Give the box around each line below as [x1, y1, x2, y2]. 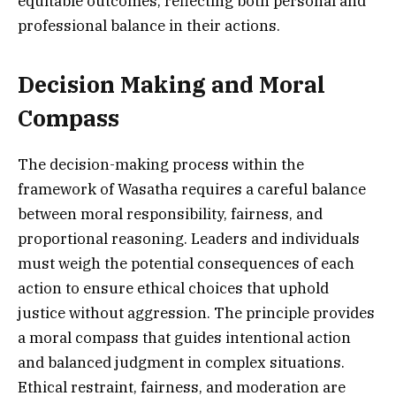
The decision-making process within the [18, 155, 304, 175]
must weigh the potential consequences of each [18, 254, 354, 274]
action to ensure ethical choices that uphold [18, 278, 329, 299]
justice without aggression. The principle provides [18, 303, 375, 324]
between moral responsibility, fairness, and [18, 204, 323, 225]
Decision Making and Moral [18, 70, 325, 100]
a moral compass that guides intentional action [18, 328, 351, 348]
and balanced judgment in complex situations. [18, 353, 345, 373]
